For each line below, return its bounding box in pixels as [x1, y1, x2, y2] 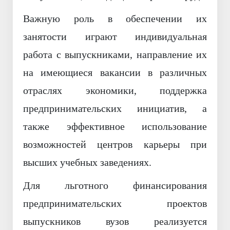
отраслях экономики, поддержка [23, 85, 207, 97]
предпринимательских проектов [23, 198, 207, 209]
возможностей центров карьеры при [23, 139, 207, 150]
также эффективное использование [23, 121, 207, 132]
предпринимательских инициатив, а [23, 103, 207, 114]
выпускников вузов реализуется [23, 216, 207, 227]
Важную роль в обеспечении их [23, 13, 207, 25]
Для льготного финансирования [23, 180, 207, 191]
